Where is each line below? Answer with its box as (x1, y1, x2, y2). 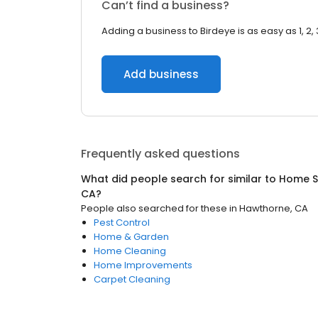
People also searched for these (81, 202, 227, 215)
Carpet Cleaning (94, 273, 170, 286)
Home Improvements (94, 258, 192, 272)
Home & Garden (94, 230, 169, 243)
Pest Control (94, 216, 150, 229)
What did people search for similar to (81, 172, 279, 186)
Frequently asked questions (81, 146, 240, 162)
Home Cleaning (94, 244, 166, 258)
